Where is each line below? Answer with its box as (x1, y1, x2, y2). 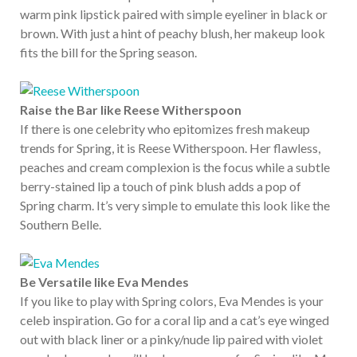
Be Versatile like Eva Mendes (20, 274, 189, 289)
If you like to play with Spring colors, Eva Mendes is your (20, 293, 324, 308)
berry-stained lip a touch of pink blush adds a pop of (20, 178, 301, 194)
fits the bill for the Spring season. (20, 45, 197, 60)
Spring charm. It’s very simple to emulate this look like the (20, 198, 330, 213)
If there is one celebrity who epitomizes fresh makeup (20, 121, 310, 136)
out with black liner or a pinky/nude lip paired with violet (20, 331, 323, 347)
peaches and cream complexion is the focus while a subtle (20, 159, 330, 175)
